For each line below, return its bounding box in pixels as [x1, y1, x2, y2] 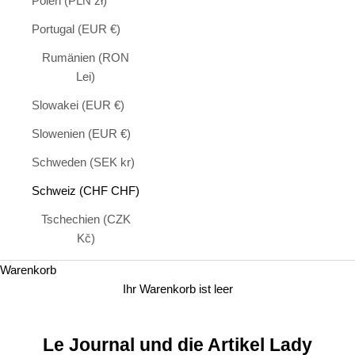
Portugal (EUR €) [32, 22, 120, 36]
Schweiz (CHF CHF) [32, 184, 139, 198]
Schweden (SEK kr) [32, 155, 135, 170]
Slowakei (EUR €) [32, 98, 124, 113]
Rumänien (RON [42, 51, 130, 65]
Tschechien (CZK [40, 212, 131, 227]
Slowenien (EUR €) [32, 127, 131, 141]
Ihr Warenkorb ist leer [122, 282, 233, 296]
